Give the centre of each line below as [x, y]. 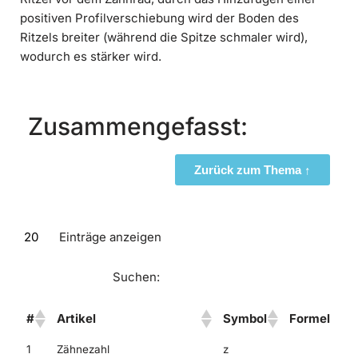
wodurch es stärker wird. [91, 57]
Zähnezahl [83, 349]
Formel [310, 318]
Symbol [245, 318]
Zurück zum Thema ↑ [253, 170]
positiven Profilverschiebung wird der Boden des [159, 18]
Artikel [76, 318]
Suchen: [136, 276]
